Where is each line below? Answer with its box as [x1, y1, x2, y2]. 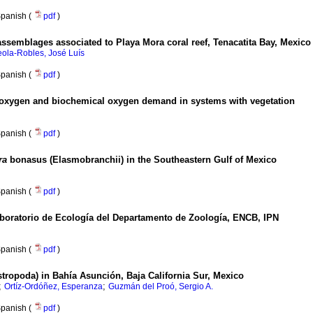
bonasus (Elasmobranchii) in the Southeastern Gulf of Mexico [10, 154, 277, 166]
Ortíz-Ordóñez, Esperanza [4, 282, 103, 292]
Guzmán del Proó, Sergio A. [108, 282, 213, 292]
